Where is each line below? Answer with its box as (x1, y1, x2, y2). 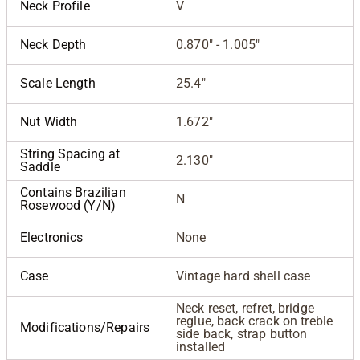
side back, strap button (176, 325, 308, 342)
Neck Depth (20, 36, 87, 52)
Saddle (20, 158, 60, 174)
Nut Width (20, 113, 78, 129)
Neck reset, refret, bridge (176, 300, 314, 316)
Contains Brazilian (20, 184, 126, 200)
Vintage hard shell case (176, 268, 311, 284)
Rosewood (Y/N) (20, 197, 117, 213)
